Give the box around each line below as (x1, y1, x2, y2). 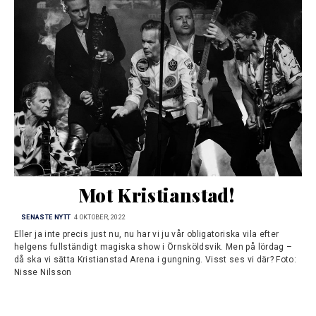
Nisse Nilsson (14, 267, 72, 278)
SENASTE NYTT (21, 213, 71, 221)
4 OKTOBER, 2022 (73, 213, 126, 221)
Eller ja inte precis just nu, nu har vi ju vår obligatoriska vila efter (14, 229, 279, 240)
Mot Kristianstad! (78, 183, 234, 208)
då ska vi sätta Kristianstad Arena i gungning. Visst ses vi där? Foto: (14, 255, 297, 265)
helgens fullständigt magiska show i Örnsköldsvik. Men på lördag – (14, 242, 293, 253)
